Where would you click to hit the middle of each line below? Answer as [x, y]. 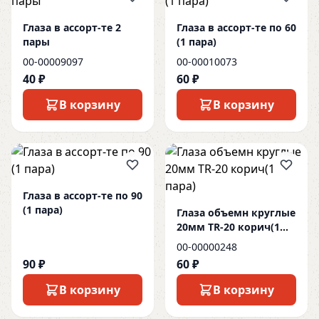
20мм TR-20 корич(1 [228, 227]
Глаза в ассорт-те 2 [72, 27]
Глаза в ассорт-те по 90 [83, 195]
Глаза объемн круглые [236, 213]
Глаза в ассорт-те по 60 [236, 27]
